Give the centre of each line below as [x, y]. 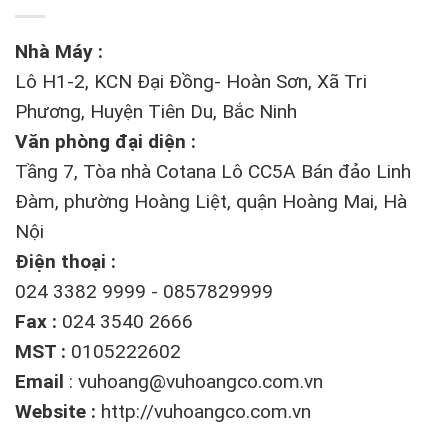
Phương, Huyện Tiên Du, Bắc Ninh [156, 112]
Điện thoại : [65, 262]
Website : [58, 412]
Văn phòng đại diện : [105, 142]
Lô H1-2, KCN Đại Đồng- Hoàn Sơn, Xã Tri [191, 82]
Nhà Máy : [59, 52]
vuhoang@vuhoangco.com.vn [200, 382]
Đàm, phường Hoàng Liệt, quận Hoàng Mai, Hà [211, 202]
